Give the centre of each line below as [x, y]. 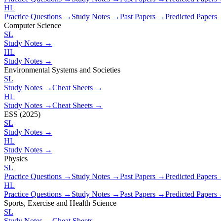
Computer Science [33, 25]
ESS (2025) [22, 114]
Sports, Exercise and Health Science [60, 203]
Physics [16, 158]
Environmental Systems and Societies [62, 70]
